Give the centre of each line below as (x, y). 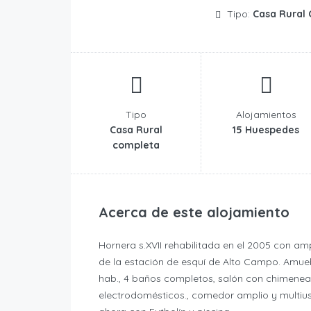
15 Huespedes (266, 130)
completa (136, 145)
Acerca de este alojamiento (194, 212)
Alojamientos (266, 115)
